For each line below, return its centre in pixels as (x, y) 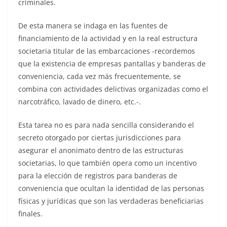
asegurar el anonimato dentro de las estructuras (101, 150)
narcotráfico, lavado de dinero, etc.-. (80, 102)
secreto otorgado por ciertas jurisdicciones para (100, 138)
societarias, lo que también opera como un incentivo (107, 163)
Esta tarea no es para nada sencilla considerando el (106, 125)
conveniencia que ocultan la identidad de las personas (111, 188)
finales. (30, 214)
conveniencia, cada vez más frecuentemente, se (100, 77)
